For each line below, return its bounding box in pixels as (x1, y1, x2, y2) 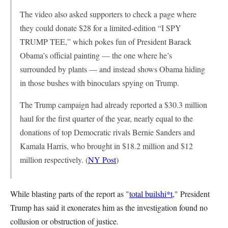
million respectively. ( (20, 154, 88, 165)
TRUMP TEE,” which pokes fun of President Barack (20, 36, 191, 47)
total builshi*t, (129, 188, 175, 199)
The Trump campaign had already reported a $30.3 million (20, 99, 207, 110)
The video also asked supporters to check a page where (20, 9, 196, 19)
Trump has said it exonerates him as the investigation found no (10, 202, 208, 213)
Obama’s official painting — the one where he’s (20, 50, 172, 61)
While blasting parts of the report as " (10, 188, 129, 199)
